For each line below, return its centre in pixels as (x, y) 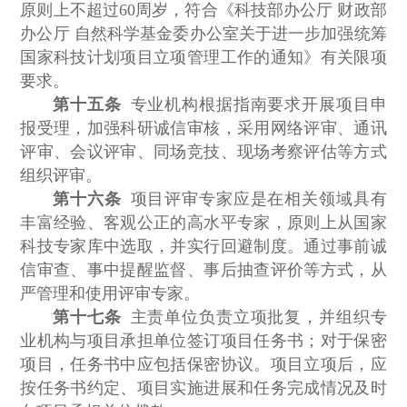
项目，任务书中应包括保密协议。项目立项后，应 (203, 365)
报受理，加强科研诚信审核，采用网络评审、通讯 (203, 129)
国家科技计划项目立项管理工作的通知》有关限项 (203, 58)
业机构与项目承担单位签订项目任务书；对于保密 (203, 341)
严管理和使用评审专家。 (110, 294)
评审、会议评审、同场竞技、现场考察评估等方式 (203, 152)
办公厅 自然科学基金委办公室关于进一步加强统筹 (203, 34)
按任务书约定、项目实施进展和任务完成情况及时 (203, 388)
